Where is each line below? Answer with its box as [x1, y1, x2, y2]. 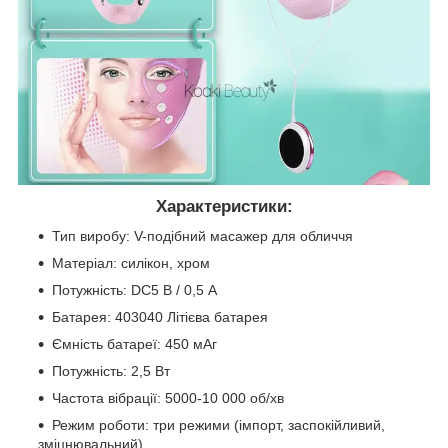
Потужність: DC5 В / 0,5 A [52, 282, 217, 299]
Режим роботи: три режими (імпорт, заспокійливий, [52, 417, 385, 434]
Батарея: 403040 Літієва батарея [52, 309, 268, 326]
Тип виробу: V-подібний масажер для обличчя [52, 228, 353, 245]
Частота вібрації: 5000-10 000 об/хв [52, 390, 284, 407]
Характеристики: [155, 196, 293, 216]
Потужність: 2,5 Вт [52, 363, 170, 380]
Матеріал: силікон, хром [52, 255, 210, 272]
